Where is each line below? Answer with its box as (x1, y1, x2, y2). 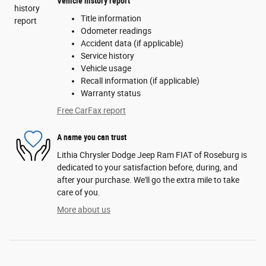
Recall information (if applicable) (81, 75, 199, 85)
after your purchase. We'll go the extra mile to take (57, 175, 239, 185)
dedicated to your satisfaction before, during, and (57, 162, 237, 172)
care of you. (57, 187, 100, 197)
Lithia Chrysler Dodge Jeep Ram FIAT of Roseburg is (57, 150, 247, 160)
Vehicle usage (81, 63, 131, 73)
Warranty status (81, 88, 141, 98)
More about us (57, 204, 110, 214)
